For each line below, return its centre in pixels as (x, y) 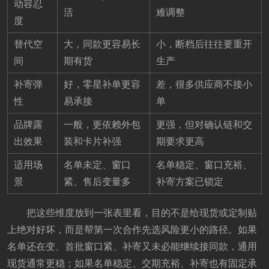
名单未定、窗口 (97, 165)
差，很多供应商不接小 (204, 84)
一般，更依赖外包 (102, 124)
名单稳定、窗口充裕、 (204, 165)
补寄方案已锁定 (190, 181)
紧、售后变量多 (97, 181)
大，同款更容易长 (102, 44)
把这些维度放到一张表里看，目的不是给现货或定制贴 (142, 213)
